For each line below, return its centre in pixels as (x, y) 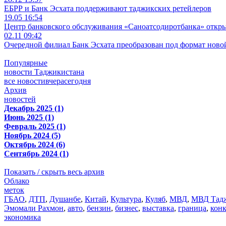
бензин (99, 208)
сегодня (77, 81)
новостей (20, 99)
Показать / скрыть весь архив (54, 172)
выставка (158, 208)
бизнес (127, 208)
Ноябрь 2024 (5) (32, 135)
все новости (25, 81)
